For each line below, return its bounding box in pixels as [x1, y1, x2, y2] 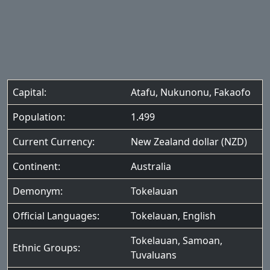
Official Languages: [13, 209, 99, 222]
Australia [131, 160, 171, 173]
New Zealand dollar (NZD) [131, 135, 247, 148]
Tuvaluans [131, 248, 177, 262]
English [183, 209, 216, 222]
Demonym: [13, 184, 63, 198]
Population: [13, 110, 65, 124]
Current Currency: [13, 135, 95, 148]
